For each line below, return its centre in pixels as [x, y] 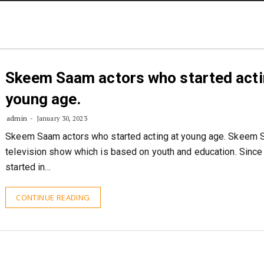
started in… [28, 190]
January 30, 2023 [61, 141]
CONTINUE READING [53, 220]
